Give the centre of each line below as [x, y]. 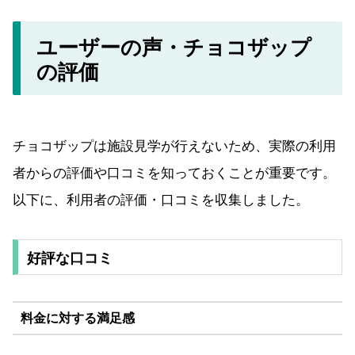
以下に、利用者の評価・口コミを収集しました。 [161, 198]
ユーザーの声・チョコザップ [174, 46]
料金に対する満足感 [77, 318]
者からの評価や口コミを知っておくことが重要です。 [174, 171]
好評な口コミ [69, 257]
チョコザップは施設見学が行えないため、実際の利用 [174, 144]
